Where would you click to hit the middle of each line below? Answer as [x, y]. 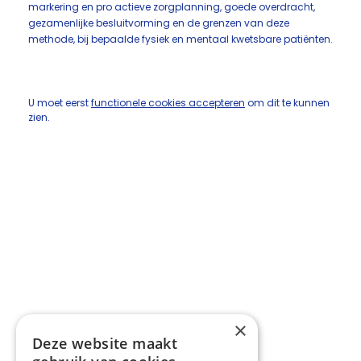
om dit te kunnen [287, 103]
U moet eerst [60, 103]
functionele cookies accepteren [168, 103]
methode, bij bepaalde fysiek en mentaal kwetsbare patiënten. [180, 39]
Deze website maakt [105, 343]
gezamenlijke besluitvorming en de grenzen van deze [159, 23]
